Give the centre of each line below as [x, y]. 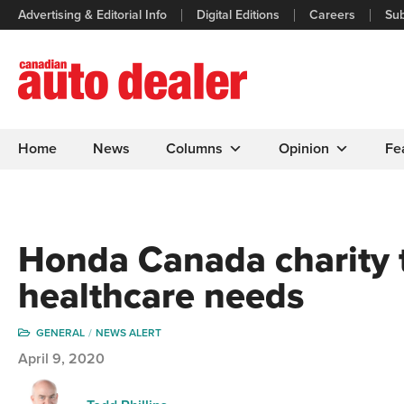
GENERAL [60, 333]
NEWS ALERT [129, 333]
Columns [194, 149]
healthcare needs [161, 296]
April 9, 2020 [61, 359]
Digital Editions [238, 14]
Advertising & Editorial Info [92, 14]
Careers [332, 14]
